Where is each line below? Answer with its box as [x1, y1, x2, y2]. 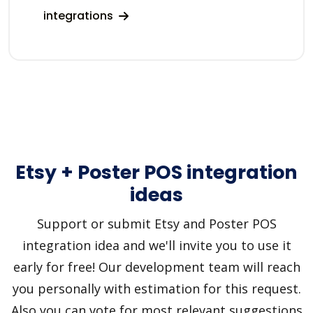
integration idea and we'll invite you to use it [22, 236, 291, 254]
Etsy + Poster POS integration [15, 159, 298, 185]
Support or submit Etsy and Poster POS [36, 214, 277, 232]
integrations [43, 7, 116, 24]
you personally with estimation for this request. [12, 279, 301, 297]
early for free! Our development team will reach [13, 258, 300, 275]
